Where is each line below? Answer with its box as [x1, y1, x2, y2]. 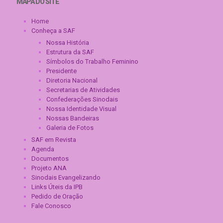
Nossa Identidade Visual [46, 105, 116, 112]
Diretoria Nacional [46, 77, 98, 84]
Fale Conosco [31, 202, 71, 210]
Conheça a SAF [31, 27, 75, 34]
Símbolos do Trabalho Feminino [46, 58, 138, 65]
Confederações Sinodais [46, 96, 118, 103]
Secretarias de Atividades [46, 86, 120, 94]
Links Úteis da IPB [31, 183, 83, 191]
